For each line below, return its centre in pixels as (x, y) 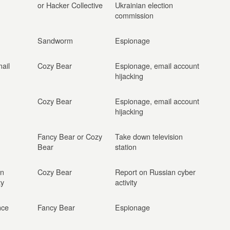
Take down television (149, 136)
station (126, 147)
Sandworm (55, 40)
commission (134, 15)
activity (126, 182)
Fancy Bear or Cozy (70, 136)
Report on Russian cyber (155, 172)
